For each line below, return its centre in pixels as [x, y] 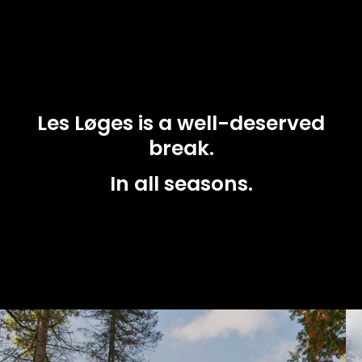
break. [181, 149]
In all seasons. [181, 183]
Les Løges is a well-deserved [181, 124]
